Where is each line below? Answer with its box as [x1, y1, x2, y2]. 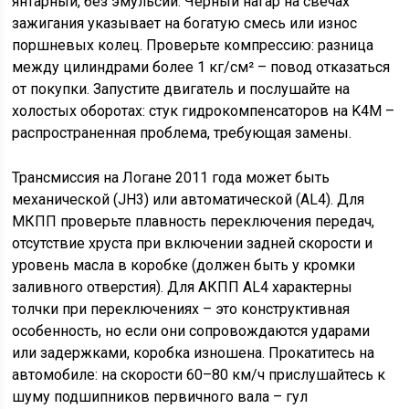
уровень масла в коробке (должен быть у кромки [12, 257, 356, 274]
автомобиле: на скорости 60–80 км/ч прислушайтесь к [12, 366, 386, 383]
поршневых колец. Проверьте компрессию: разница [12, 37, 374, 54]
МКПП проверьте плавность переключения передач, [12, 213, 375, 230]
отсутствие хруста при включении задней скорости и [12, 235, 373, 252]
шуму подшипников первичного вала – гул [12, 388, 309, 405]
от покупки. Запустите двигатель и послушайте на [12, 80, 351, 98]
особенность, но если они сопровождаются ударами [12, 322, 371, 340]
